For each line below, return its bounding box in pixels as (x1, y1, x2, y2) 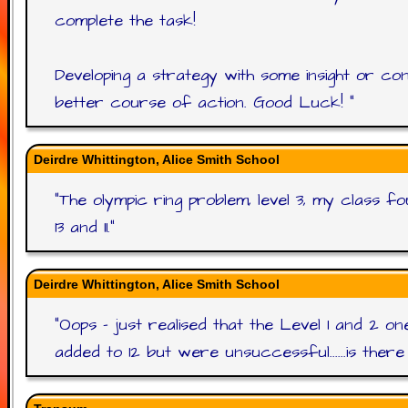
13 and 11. (55, 216, 110, 239)
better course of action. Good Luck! (55, 91, 350, 114)
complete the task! (55, 9, 196, 32)
